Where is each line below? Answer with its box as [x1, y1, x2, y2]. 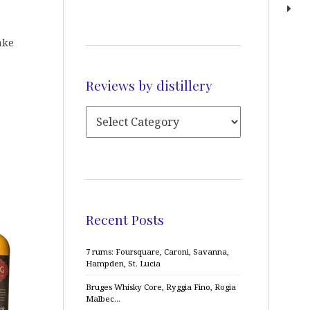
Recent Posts [86, 210, 164, 228]
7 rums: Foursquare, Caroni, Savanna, [86, 246, 229, 257]
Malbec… [86, 293, 120, 304]
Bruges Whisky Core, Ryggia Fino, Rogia [86, 282, 236, 292]
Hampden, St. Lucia [86, 258, 161, 268]
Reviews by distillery [86, 75, 212, 94]
